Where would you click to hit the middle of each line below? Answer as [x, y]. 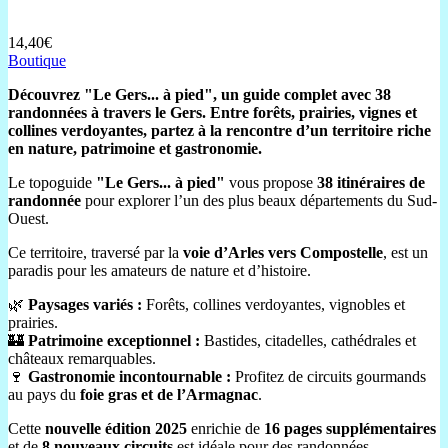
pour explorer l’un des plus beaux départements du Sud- [259, 200]
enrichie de [225, 428]
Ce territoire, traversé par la [95, 252]
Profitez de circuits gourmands [328, 376]
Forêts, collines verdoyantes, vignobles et [273, 304]
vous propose [271, 182]
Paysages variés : [85, 304]
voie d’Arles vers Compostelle [283, 252]
